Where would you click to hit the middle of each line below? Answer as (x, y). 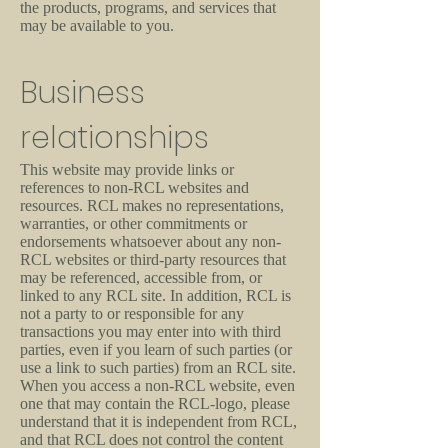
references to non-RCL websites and (134, 187)
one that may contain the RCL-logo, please (155, 403)
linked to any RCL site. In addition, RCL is (155, 295)
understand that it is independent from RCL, (158, 421)
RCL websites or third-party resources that (153, 259)
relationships (114, 138)
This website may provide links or (127, 169)
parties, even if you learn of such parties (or (156, 349)
